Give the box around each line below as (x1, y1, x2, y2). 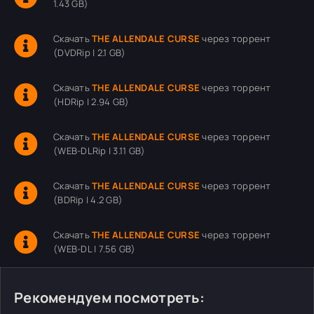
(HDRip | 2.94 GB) (53, 95, 130, 108)
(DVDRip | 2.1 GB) (53, 46, 126, 59)
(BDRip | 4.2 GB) (53, 193, 123, 206)
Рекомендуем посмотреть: (14, 288, 205, 307)
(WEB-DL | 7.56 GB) (53, 243, 136, 255)
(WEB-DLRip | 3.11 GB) (53, 144, 146, 157)
